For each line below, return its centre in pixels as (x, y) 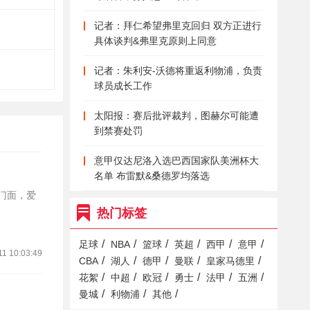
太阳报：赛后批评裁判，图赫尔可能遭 (176, 116)
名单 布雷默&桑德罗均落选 (152, 176)
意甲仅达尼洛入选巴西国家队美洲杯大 (176, 161)
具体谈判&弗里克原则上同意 (155, 41)
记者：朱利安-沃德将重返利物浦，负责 (178, 71)
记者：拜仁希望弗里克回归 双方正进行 (178, 26)
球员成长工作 (123, 86)
